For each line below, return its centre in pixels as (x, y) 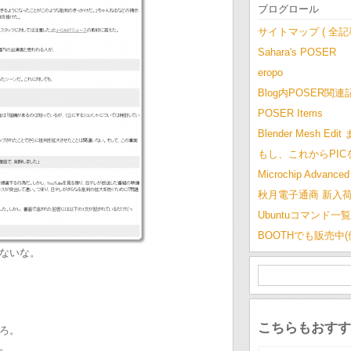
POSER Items (290, 113)
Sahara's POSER (297, 52)
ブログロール (288, 9)
